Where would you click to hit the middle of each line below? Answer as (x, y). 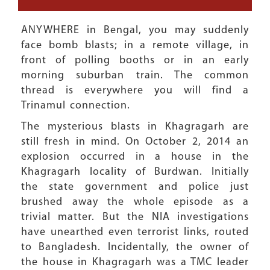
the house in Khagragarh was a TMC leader (135, 262)
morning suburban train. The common (135, 76)
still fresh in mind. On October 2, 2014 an (135, 142)
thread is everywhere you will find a (135, 91)
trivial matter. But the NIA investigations (135, 217)
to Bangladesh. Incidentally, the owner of (135, 247)
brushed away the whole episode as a (135, 202)
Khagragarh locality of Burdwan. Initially (135, 172)
